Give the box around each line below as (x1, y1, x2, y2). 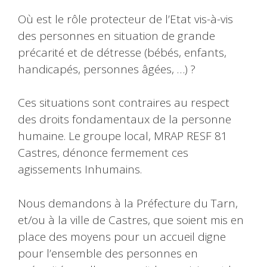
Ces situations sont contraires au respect (18, 95, 229, 111)
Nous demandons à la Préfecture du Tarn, (18, 195, 238, 211)
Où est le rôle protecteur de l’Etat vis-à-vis (18, 11, 233, 27)
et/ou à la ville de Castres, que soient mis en (18, 212, 244, 228)
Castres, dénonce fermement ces (18, 145, 188, 161)
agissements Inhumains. (18, 162, 142, 178)
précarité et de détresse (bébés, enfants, (18, 44, 226, 60)
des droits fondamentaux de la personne (18, 111, 231, 128)
